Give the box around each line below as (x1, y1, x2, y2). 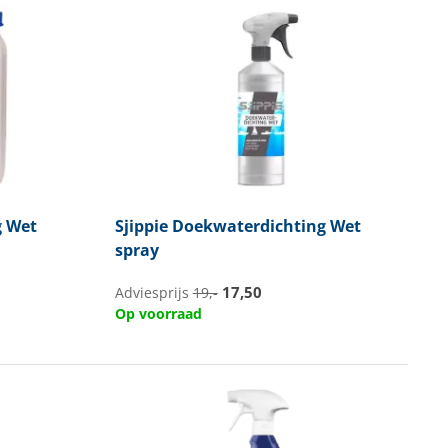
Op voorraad (114, 304, 202, 323)
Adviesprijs (114, 284, 193, 302)
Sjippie (114, 215, 168, 237)
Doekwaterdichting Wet (167, 215, 361, 237)
